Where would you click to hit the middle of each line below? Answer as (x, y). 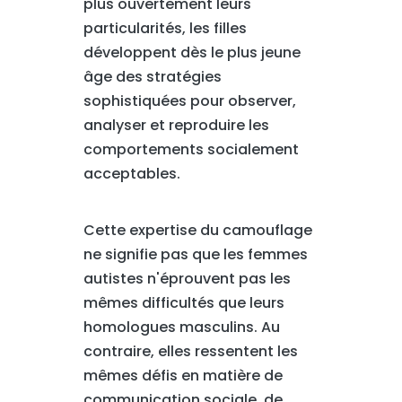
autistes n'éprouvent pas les (187, 279)
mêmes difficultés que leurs (184, 303)
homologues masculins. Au (181, 327)
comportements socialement (191, 149)
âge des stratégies (152, 77)
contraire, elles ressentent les (190, 351)
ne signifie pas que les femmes (195, 254)
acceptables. (131, 174)
